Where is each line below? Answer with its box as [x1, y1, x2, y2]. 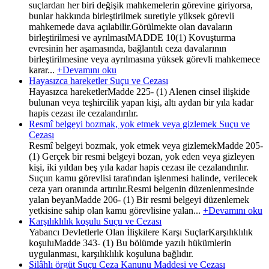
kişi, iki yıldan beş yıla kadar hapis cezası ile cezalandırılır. [29, 162, 249, 172]
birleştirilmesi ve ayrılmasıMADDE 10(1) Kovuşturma [29, 32, 235, 43]
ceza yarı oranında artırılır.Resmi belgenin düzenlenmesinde [29, 183, 254, 194]
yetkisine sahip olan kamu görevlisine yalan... [29, 205, 203, 216]
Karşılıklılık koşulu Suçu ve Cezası [29, 216, 162, 226]
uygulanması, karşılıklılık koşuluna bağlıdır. [29, 248, 193, 259]
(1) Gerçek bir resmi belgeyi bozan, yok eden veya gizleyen [29, 151, 255, 162]
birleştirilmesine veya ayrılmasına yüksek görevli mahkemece [29, 53, 260, 64]
